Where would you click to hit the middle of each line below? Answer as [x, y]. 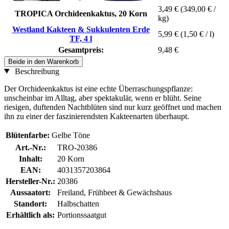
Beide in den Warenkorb [43, 61]
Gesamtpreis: [81, 50]
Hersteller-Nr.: [30, 181]
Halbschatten [78, 203]
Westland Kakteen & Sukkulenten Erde [81, 29]
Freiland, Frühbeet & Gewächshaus [114, 192]
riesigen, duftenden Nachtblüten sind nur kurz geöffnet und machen [113, 107]
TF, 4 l [81, 38]
